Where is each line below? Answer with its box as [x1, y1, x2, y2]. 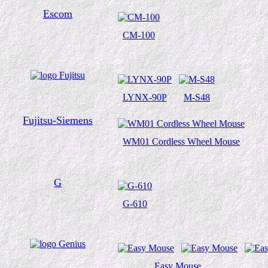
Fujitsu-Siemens [23, 114, 93, 126]
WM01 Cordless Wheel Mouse [123, 136, 240, 147]
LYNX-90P [123, 92, 167, 102]
